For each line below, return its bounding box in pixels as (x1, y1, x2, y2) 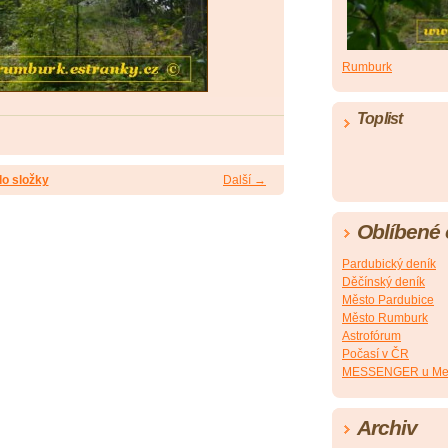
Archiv (357, 416, 417, 440)
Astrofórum (342, 329, 401, 344)
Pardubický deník (342, 257, 436, 272)
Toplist (357, 110, 403, 128)
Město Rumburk (342, 311, 428, 326)
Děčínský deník (342, 275, 425, 290)
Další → (223, 173, 266, 188)
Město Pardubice (342, 293, 434, 308)
